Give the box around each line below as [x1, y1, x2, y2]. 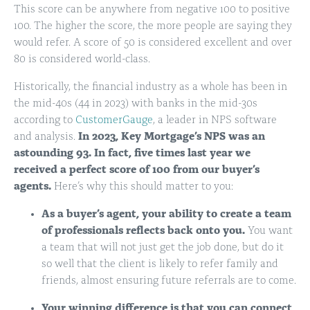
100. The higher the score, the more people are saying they [14, 21, 292, 33]
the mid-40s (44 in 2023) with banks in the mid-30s [14, 98, 257, 110]
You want [245, 226, 293, 237]
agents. [14, 181, 51, 193]
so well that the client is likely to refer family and [42, 259, 278, 271]
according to [14, 115, 75, 127]
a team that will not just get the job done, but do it [42, 242, 284, 254]
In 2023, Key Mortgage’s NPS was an [78, 131, 265, 143]
